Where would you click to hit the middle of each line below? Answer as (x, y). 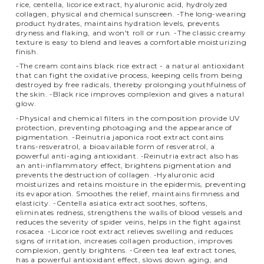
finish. (27, 51)
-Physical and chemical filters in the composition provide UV (128, 118)
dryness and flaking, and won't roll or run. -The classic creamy (131, 32)
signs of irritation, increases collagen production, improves (125, 240)
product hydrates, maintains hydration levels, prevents (118, 23)
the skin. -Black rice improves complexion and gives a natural (130, 94)
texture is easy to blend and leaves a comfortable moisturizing (131, 42)
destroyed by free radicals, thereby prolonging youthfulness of (131, 85)
